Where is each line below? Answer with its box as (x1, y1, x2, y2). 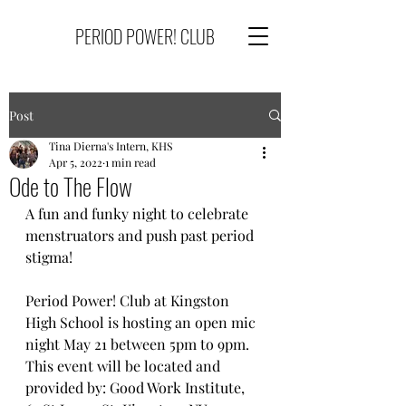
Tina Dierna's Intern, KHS (49, 139, 172, 153)
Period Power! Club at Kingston (25, 291, 233, 310)
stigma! (25, 247, 72, 266)
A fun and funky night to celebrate (25, 204, 252, 223)
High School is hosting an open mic (25, 313, 259, 332)
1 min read (105, 155, 156, 169)
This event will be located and (25, 356, 224, 375)
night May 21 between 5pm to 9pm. (25, 334, 253, 353)
